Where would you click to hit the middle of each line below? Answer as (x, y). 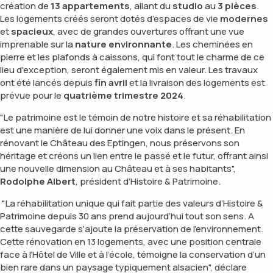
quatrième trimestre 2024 (123, 96)
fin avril (111, 83)
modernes (244, 19)
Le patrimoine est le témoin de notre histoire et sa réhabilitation (137, 118)
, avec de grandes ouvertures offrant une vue (149, 32)
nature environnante (123, 44)
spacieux (32, 32)
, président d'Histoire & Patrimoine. (148, 182)
